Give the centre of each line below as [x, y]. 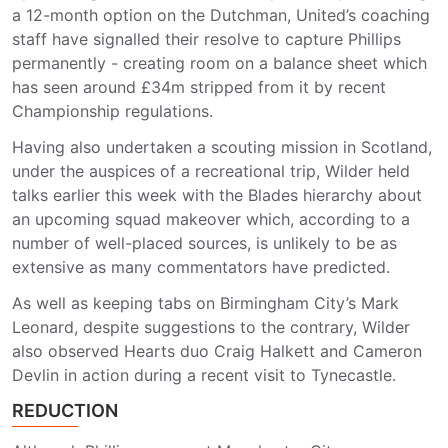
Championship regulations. [112, 111]
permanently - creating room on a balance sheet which [219, 63]
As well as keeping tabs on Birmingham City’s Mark [205, 303]
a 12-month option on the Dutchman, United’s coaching [221, 15]
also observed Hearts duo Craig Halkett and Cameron [217, 351]
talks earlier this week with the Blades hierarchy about [217, 195]
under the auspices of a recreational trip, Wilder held [211, 171]
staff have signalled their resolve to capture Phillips [206, 39]
